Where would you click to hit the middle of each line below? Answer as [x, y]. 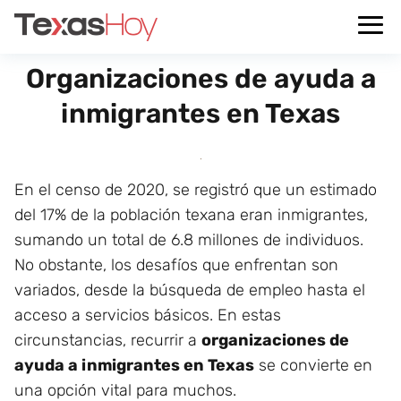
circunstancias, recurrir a [108, 340]
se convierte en [313, 365]
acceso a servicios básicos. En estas [148, 315]
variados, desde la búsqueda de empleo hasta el [190, 290]
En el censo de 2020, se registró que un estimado [196, 190]
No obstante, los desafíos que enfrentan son [176, 265]
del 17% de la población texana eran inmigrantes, [191, 215]
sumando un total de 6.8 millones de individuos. [189, 240]
